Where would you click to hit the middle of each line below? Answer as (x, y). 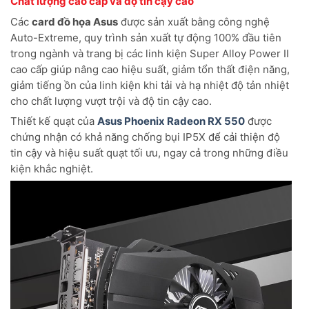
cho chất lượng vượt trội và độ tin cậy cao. (111, 101)
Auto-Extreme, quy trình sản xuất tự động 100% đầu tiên (146, 38)
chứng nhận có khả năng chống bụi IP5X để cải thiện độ (145, 137)
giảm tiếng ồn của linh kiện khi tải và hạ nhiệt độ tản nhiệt (150, 86)
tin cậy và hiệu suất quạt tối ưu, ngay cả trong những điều (149, 153)
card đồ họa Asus (75, 22)
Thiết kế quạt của (54, 121)
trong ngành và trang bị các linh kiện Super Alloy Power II (150, 54)
